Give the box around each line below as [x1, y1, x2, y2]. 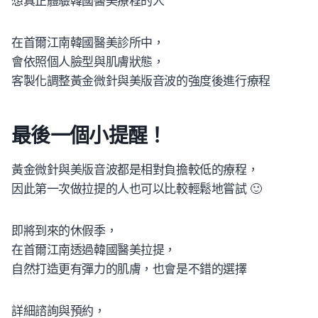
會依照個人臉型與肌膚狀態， [11, 55, 165, 70]
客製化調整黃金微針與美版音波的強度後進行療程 [11, 74, 270, 89]
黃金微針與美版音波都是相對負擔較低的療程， [11, 163, 259, 177]
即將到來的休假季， [11, 224, 118, 238]
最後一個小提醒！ [11, 124, 167, 148]
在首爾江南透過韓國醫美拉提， [11, 243, 177, 258]
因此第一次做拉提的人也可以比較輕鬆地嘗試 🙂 [11, 182, 262, 197]
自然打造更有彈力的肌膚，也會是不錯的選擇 [11, 262, 247, 277]
